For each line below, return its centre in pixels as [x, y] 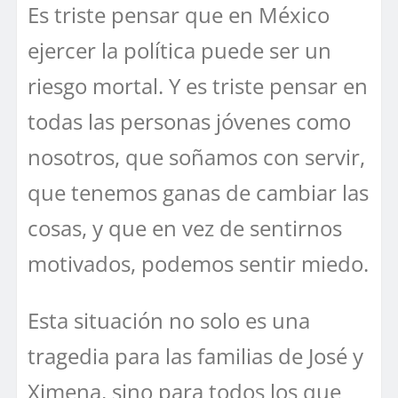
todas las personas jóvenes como [189, 121]
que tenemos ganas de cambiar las [198, 192]
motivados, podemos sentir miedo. [198, 263]
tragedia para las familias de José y [195, 355]
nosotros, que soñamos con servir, [196, 156]
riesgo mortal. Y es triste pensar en [198, 85]
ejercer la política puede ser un [179, 50]
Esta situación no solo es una [169, 320]
